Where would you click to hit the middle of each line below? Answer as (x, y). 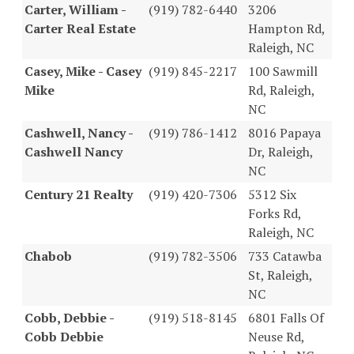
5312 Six (272, 194)
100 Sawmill (283, 71)
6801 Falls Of (286, 317)
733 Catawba (285, 256)
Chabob (48, 256)
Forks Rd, (275, 213)
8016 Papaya (284, 132)
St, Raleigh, (280, 275)
